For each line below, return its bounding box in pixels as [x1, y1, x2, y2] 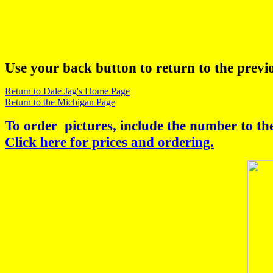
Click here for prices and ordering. [5, 134, 214, 150]
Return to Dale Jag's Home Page [5, 86, 130, 96]
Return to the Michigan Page [5, 97, 115, 107]
